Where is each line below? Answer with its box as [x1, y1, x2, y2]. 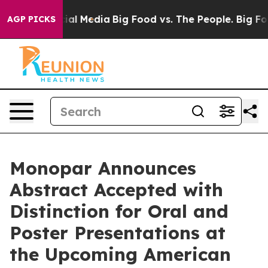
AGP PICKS [7, 14, 56, 25]
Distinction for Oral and [10, 200, 229, 223]
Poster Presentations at [10, 221, 226, 244]
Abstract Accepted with [10, 178, 223, 201]
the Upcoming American [10, 243, 231, 266]
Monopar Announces [10, 157, 196, 179]
